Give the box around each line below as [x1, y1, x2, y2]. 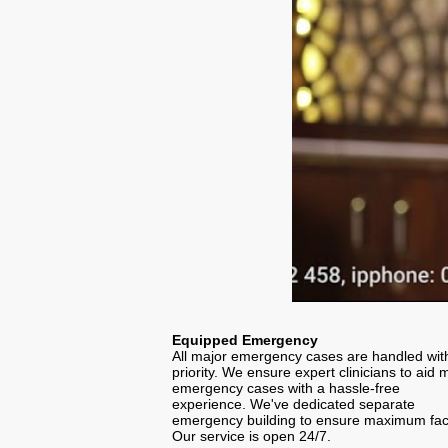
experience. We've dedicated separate [172, 395, 415, 412]
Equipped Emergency [172, 331, 318, 348]
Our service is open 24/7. [172, 427, 331, 444]
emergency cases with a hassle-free [172, 379, 400, 396]
